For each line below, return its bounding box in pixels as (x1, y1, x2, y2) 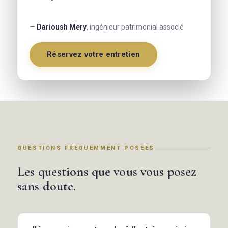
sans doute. (17, 178, 76, 194)
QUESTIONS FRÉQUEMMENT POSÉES (17, 144, 155, 151)
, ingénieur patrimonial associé (87, 22, 184, 31)
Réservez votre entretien (47, 49, 140, 59)
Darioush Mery (37, 22, 87, 31)
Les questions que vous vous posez (17, 163, 197, 179)
